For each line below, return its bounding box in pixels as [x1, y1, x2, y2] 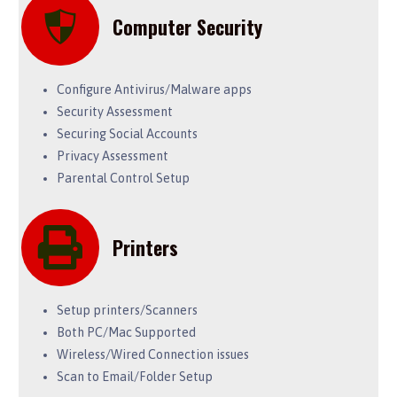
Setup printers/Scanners [56, 302, 198, 317]
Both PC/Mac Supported [56, 324, 196, 339]
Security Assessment [56, 105, 173, 120]
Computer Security [112, 12, 262, 42]
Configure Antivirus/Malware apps [56, 82, 252, 97]
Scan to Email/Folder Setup [56, 369, 213, 384]
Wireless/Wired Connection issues [56, 346, 249, 362]
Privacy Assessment [56, 149, 168, 164]
